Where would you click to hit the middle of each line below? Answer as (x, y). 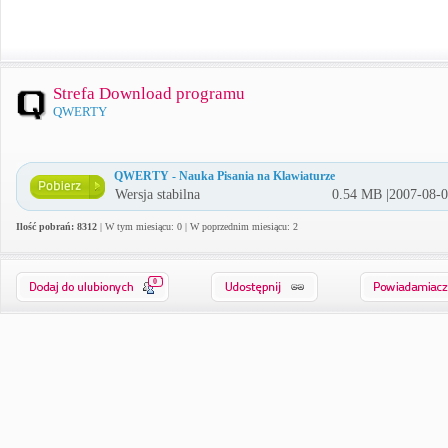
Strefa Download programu (149, 93)
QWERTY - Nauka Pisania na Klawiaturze (224, 176)
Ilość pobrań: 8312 (56, 226)
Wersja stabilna (157, 194)
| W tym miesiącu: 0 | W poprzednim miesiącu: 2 (197, 226)
